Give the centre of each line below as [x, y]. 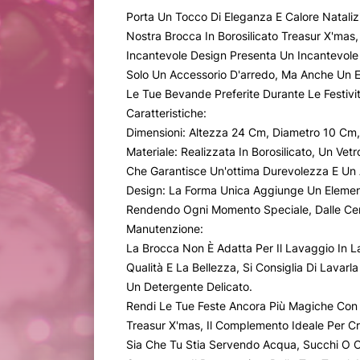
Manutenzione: [165, 229]
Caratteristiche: [166, 113]
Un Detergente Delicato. [189, 287]
